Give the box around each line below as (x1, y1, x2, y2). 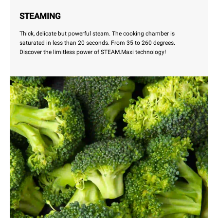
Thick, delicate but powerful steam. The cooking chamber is (19, 30, 175, 37)
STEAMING (19, 11, 61, 21)
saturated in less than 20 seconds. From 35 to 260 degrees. (19, 39, 175, 47)
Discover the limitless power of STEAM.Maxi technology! (19, 49, 166, 56)
